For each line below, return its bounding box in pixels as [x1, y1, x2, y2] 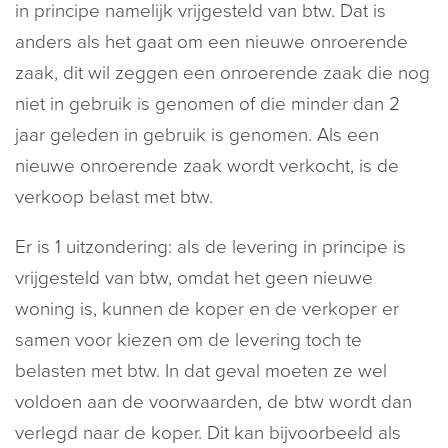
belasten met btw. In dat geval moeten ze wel [15, 360, 387, 382]
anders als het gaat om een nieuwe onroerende [15, 31, 408, 53]
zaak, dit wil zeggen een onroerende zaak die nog [15, 62, 430, 84]
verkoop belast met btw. [15, 186, 213, 208]
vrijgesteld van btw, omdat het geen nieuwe [15, 267, 373, 289]
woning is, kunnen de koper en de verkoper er [15, 298, 399, 320]
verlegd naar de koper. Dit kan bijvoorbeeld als [15, 422, 401, 444]
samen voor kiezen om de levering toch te [15, 329, 362, 351]
